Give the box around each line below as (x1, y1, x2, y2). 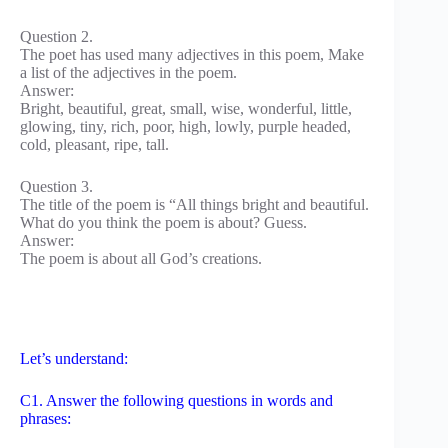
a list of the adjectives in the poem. (20, 63, 237, 81)
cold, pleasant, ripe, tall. (20, 135, 169, 153)
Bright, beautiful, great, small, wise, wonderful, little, (20, 99, 352, 117)
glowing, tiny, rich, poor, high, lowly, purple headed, (20, 117, 351, 135)
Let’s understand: (20, 349, 128, 367)
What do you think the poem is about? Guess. (20, 213, 307, 231)
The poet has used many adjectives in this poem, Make (20, 45, 364, 63)
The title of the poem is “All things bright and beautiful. (20, 195, 369, 213)
